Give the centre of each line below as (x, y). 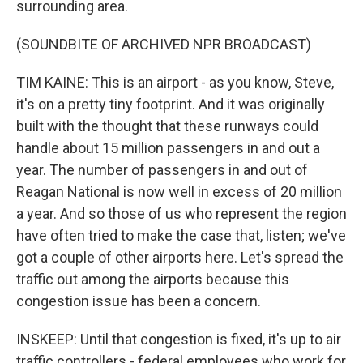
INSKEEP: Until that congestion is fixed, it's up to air (179, 339)
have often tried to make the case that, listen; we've (181, 235)
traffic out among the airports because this (153, 279)
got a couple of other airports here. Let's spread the (180, 257)
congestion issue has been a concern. (139, 301)
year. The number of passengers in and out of (162, 170)
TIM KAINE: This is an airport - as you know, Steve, (175, 82)
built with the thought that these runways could (167, 126)
